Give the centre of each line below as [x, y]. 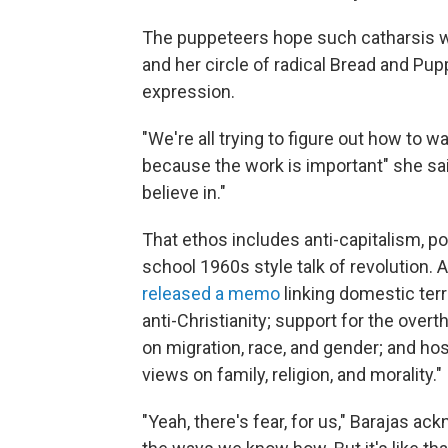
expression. [188, 91]
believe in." [184, 192]
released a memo [211, 293]
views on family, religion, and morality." [292, 374]
